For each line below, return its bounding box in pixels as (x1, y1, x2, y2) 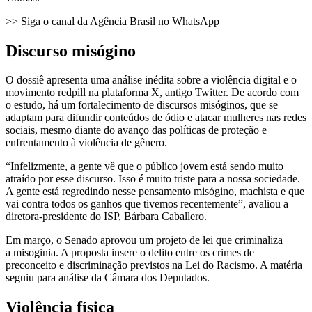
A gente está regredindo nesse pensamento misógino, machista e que (6, 185, 304, 198)
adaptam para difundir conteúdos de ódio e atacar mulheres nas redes (6, 111, 306, 124)
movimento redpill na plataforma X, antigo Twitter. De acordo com (6, 86, 299, 99)
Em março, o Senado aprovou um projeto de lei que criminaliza (6, 234, 283, 247)
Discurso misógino (6, 41, 136, 60)
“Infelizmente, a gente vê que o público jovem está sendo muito (6, 160, 283, 173)
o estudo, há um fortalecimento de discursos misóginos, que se (6, 99, 278, 111)
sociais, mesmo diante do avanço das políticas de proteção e (6, 124, 267, 136)
